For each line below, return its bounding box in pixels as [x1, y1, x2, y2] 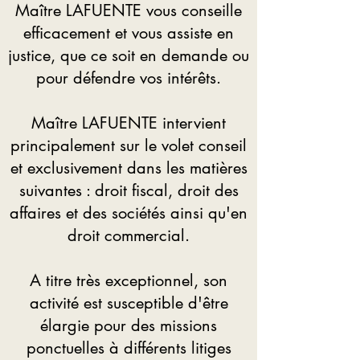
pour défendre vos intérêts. [36, 67, 221, 88]
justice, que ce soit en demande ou [8, 45, 249, 66]
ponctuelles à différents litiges [26, 337, 231, 358]
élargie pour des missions [40, 315, 217, 336]
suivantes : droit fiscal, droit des [18, 180, 239, 201]
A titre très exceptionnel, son [30, 270, 227, 291]
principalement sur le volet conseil [10, 135, 247, 156]
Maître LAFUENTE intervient [31, 112, 226, 133]
